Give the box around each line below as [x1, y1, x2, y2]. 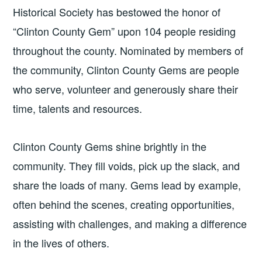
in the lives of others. [13, 235, 110, 251]
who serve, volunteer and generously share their [13, 81, 239, 97]
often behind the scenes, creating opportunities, [13, 196, 235, 212]
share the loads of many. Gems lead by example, [13, 177, 242, 193]
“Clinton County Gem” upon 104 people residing [13, 23, 236, 39]
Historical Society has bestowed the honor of [13, 4, 221, 20]
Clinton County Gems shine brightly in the [13, 139, 207, 154]
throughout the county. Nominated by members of [13, 43, 244, 58]
